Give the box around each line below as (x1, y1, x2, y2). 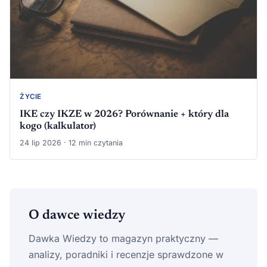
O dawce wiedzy (29, 209, 125, 222)
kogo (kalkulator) (20, 121, 96, 131)
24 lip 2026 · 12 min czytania (20, 138, 123, 147)
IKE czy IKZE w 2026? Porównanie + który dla (20, 109, 229, 119)
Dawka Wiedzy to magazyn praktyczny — (29, 232, 218, 244)
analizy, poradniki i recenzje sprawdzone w (29, 248, 223, 260)
